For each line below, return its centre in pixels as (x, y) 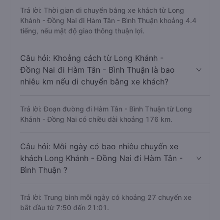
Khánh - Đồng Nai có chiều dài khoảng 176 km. (96, 154)
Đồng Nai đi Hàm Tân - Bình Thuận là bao (97, 105)
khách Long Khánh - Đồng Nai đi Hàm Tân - (101, 193)
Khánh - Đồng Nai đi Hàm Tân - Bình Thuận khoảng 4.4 (108, 56)
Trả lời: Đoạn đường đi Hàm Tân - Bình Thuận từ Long (106, 144)
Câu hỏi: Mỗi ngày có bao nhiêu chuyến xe (99, 182)
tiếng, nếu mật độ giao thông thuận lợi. (82, 66)
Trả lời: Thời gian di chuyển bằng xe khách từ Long (102, 45)
